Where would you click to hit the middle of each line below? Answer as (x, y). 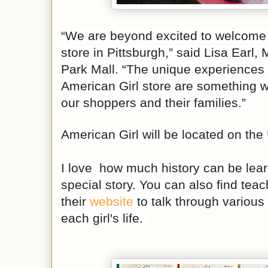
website (112, 202)
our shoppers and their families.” (155, 103)
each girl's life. (104, 218)
